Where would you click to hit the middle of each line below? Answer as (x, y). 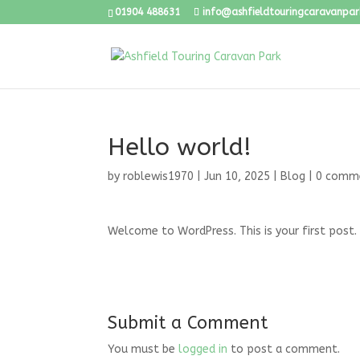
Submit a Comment (188, 323)
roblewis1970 (159, 176)
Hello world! (180, 147)
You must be (143, 349)
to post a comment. (284, 349)
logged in (203, 349)
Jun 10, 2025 (237, 176)
